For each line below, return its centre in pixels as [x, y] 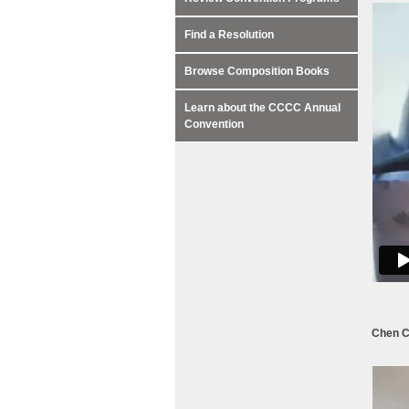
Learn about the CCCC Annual [262, 108]
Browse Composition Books [257, 71]
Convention [214, 124]
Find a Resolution [229, 35]
